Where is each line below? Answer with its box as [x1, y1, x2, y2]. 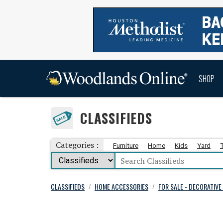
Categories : [56, 139, 99, 150]
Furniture [113, 142, 138, 149]
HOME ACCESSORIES [95, 181, 148, 192]
